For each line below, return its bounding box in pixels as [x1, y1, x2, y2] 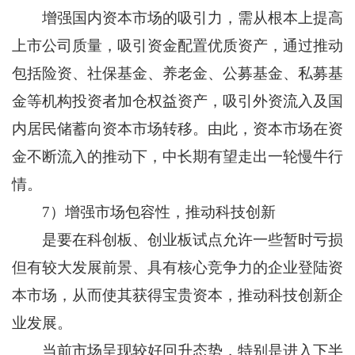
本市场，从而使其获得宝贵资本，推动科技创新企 [11, 287, 344, 304]
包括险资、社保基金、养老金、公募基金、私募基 [11, 65, 344, 82]
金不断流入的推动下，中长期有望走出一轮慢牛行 [11, 148, 344, 166]
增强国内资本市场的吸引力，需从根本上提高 [11, 10, 344, 27]
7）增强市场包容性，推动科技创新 [11, 204, 276, 221]
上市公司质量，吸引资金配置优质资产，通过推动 [11, 37, 344, 55]
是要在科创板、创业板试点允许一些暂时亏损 [11, 231, 344, 249]
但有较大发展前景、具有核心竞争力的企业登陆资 [11, 259, 344, 277]
